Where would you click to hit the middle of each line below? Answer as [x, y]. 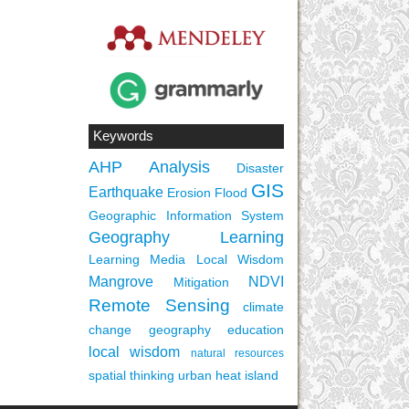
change [110, 329]
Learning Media [137, 259]
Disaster [260, 168]
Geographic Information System [186, 215]
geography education [216, 329]
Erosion [189, 192]
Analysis [179, 167]
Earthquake [126, 192]
